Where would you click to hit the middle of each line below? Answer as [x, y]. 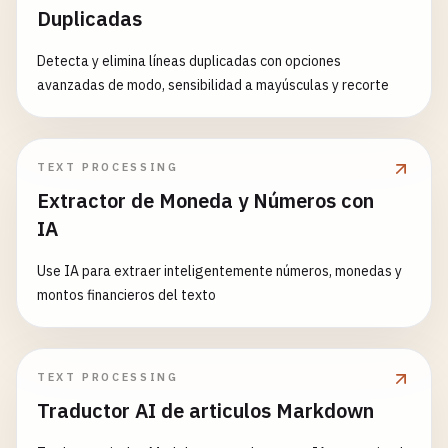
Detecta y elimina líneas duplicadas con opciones [189, 61]
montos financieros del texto [126, 295]
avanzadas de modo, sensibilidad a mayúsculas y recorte [213, 85]
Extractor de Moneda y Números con [205, 200]
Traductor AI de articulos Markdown [205, 410]
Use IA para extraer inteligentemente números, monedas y [219, 271]
